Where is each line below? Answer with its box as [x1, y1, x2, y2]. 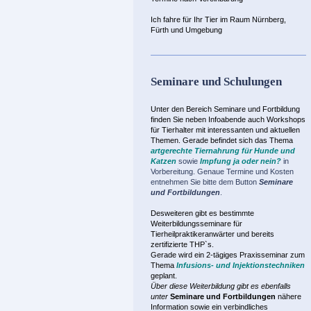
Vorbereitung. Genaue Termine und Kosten [151, 167, 294, 176]
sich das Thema [239, 136, 293, 145]
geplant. [151, 271, 177, 280]
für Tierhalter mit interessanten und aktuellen [151, 126, 300, 135]
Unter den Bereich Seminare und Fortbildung [151, 105, 300, 114]
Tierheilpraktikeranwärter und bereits [151, 230, 274, 239]
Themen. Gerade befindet [151, 136, 237, 145]
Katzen [151, 157, 176, 166]
